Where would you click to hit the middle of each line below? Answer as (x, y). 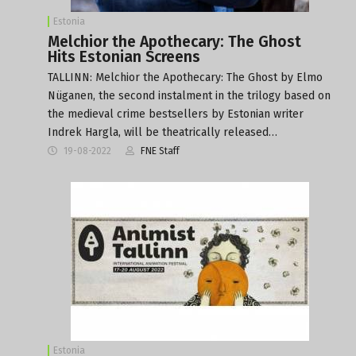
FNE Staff (160, 151)
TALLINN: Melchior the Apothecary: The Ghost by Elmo (185, 77)
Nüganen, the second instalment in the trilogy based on (189, 95)
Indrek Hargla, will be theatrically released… (163, 132)
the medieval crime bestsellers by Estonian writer (176, 114)
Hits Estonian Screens (124, 56)
